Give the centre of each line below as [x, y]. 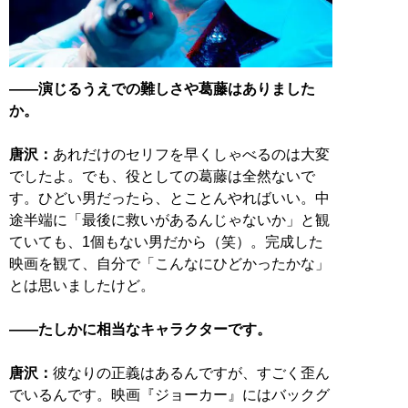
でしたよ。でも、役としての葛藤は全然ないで [162, 177]
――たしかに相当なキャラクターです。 [140, 330]
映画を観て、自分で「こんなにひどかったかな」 [169, 264]
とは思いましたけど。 [82, 286]
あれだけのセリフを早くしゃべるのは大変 [191, 155]
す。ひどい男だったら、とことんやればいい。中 [169, 199]
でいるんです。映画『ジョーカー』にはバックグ [169, 395]
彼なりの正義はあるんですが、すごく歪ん [191, 373]
